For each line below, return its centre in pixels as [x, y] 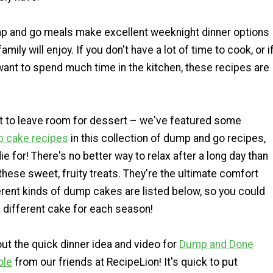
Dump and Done [216, 244]
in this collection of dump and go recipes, [167, 138]
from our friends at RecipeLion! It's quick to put [125, 262]
